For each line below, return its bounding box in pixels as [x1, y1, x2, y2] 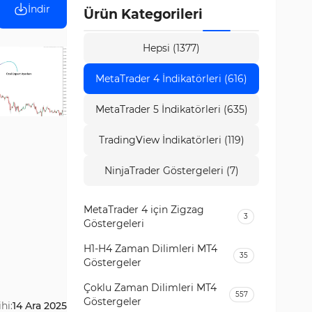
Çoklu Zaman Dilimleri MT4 [84, 281, 217, 294]
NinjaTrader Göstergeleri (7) [104, 164, 239, 177]
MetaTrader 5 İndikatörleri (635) [95, 103, 248, 116]
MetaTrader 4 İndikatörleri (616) [95, 72, 247, 85]
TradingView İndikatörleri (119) [98, 134, 244, 146]
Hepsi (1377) [143, 42, 200, 54]
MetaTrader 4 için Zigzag [84, 203, 204, 216]
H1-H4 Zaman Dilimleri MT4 [84, 242, 217, 255]
